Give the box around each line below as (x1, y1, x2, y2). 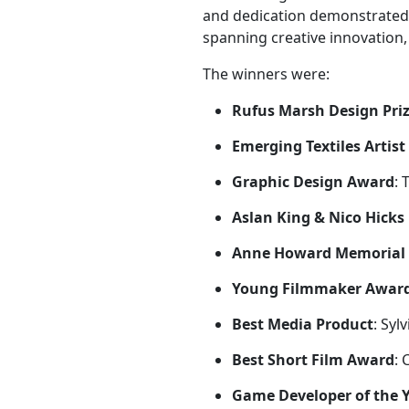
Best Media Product (231, 313, 373, 334)
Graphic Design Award (231, 171, 394, 192)
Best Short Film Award (231, 349, 394, 370)
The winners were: (202, 63, 330, 84)
